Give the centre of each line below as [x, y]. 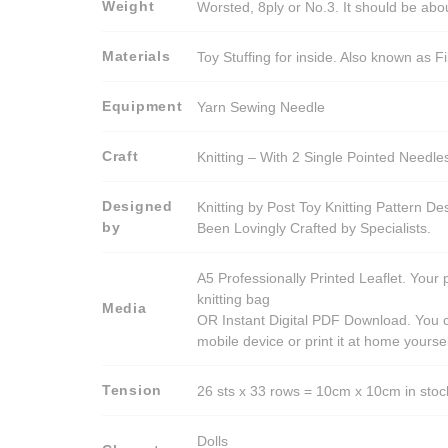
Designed [137, 206]
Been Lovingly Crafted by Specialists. [314, 227]
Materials [136, 56]
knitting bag [234, 298]
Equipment [142, 106]
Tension [132, 390]
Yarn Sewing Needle [261, 106]
